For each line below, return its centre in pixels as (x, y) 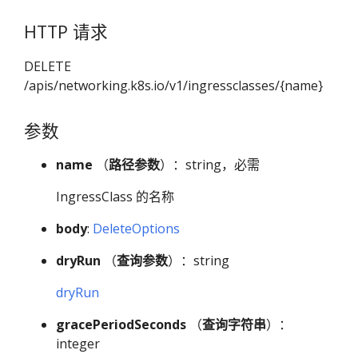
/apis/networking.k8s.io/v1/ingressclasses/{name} (173, 85)
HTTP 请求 (66, 32)
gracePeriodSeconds (121, 324)
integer (78, 343)
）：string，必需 (210, 164)
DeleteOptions (136, 228)
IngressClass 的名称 (115, 196)
